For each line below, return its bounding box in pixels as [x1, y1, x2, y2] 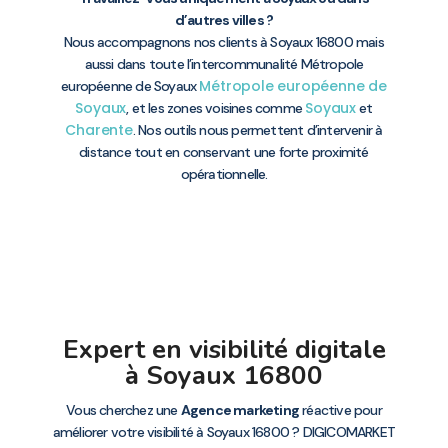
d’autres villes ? [174, 11, 274, 30]
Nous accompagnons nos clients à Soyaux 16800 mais [64, 33, 384, 52]
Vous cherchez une [66, 401, 181, 420]
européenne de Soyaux [61, 77, 200, 96]
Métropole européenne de [199, 76, 387, 97]
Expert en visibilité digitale [62, 332, 386, 368]
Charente [65, 120, 133, 141]
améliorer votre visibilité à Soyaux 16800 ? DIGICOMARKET [52, 423, 396, 442]
